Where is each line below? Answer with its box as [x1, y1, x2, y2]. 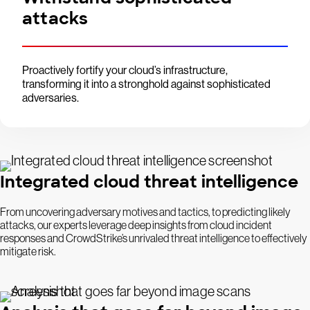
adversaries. [22, 91, 79, 104]
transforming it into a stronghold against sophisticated [22, 77, 271, 91]
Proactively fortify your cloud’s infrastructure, [22, 64, 228, 77]
